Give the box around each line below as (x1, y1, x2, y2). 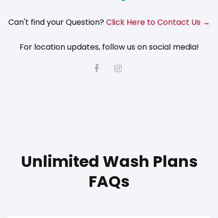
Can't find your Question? (8, 16, 106, 28)
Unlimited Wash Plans (20, 150, 198, 173)
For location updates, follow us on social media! (19, 41, 199, 53)
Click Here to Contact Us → (106, 16, 210, 28)
